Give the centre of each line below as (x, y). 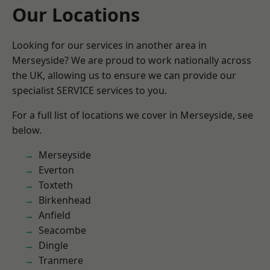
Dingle (53, 245)
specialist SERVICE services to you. (89, 90)
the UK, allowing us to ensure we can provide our (124, 75)
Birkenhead (65, 200)
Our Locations (76, 14)
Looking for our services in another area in (109, 45)
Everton (56, 170)
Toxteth (56, 185)
